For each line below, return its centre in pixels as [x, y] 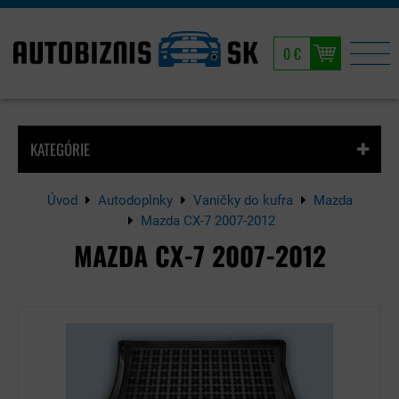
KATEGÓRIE [60, 149]
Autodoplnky [135, 200]
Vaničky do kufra [243, 200]
